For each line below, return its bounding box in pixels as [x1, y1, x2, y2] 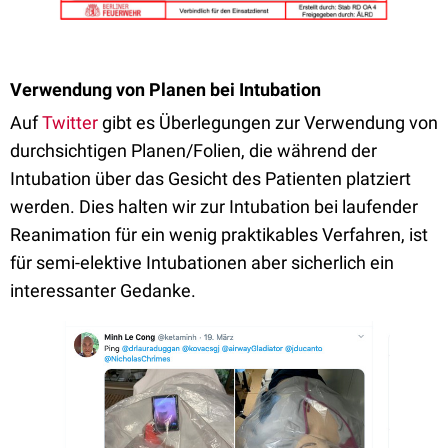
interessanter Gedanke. [10, 280, 196, 302]
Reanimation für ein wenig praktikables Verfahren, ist [10, 224, 428, 246]
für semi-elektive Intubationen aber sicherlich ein [10, 252, 394, 274]
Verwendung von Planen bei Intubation [10, 79, 321, 101]
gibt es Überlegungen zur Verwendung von [98, 112, 438, 134]
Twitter [42, 112, 98, 134]
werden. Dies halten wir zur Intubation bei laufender [10, 196, 418, 218]
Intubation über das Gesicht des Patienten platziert [10, 168, 411, 190]
